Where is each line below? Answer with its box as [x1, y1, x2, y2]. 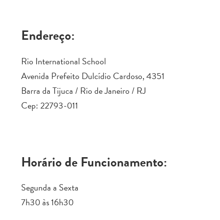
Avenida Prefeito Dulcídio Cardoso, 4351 [21, 69, 165, 82]
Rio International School [21, 54, 106, 68]
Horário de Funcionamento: [21, 152, 167, 172]
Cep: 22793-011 [21, 98, 78, 112]
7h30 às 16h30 [21, 195, 74, 209]
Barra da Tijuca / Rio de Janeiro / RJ [21, 83, 146, 97]
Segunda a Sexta [21, 181, 79, 194]
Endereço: [21, 26, 75, 46]
